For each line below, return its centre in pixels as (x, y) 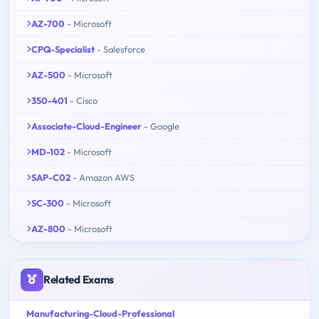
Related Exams (79, 279)
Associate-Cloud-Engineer (87, 126)
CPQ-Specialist (63, 49)
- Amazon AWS (104, 177)
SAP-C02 (51, 177)
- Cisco (84, 100)
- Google (162, 126)
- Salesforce (121, 49)
